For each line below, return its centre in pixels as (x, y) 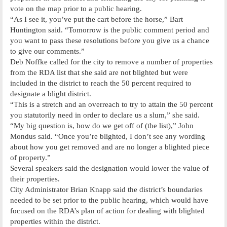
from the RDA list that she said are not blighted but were (99, 72)
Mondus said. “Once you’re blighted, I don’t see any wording (108, 136)
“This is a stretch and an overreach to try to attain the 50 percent (111, 104)
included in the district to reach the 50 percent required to (101, 83)
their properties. (35, 179)
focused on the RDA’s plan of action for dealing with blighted (107, 211)
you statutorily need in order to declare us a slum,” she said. (105, 115)
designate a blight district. (51, 93)
